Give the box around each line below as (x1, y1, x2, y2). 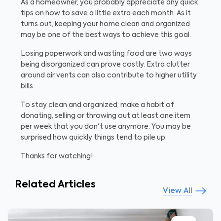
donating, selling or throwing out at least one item (21, 112, 190, 119)
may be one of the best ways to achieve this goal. (21, 32, 191, 38)
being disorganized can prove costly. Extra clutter (21, 61, 190, 68)
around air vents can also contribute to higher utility (21, 72, 197, 79)
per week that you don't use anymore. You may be (21, 123, 191, 130)
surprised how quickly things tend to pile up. (21, 134, 167, 141)
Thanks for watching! (21, 153, 93, 160)
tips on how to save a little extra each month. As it (21, 10, 191, 17)
